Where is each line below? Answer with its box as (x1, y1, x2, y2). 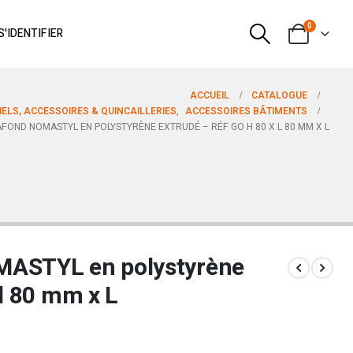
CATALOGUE (251, 88, 307, 102)
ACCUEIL (190, 88, 229, 102)
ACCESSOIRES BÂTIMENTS (185, 104, 307, 118)
